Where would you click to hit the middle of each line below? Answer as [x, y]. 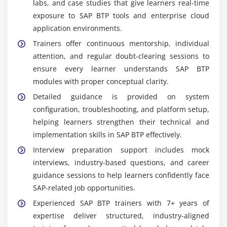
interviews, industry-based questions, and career [121, 162]
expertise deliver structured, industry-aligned [121, 215]
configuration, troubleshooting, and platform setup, [121, 109]
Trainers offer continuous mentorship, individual [121, 43]
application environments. [78, 28]
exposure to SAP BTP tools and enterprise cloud [121, 15]
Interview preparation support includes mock [121, 149]
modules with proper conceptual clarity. [101, 81]
